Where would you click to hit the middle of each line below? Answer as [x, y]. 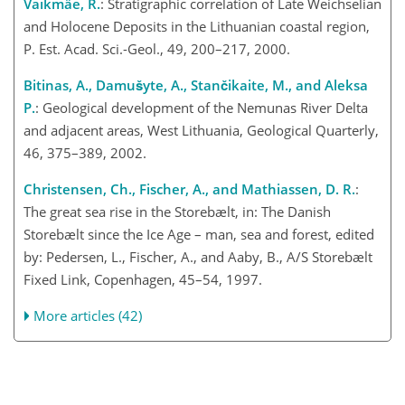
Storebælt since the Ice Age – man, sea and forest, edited [199, 235]
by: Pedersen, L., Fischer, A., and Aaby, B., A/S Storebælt [198, 257]
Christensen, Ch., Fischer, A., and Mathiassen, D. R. [189, 189]
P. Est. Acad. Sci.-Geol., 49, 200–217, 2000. [157, 49]
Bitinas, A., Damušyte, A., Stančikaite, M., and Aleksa [196, 85]
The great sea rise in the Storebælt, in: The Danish [177, 212]
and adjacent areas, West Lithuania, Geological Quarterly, [201, 131]
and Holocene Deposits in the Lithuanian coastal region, [197, 27]
